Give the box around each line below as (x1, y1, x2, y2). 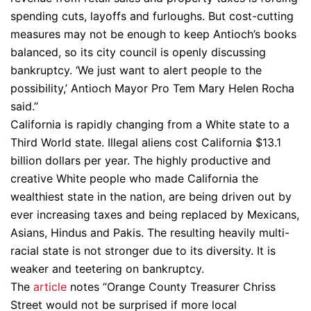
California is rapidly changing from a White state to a (10, 117, 289, 131)
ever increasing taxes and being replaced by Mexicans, (10, 208, 299, 221)
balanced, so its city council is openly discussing (10, 45, 266, 59)
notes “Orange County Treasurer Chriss (67, 280, 276, 294)
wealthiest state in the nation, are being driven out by (10, 190, 292, 203)
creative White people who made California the (10, 171, 258, 185)
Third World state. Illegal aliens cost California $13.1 (10, 135, 281, 149)
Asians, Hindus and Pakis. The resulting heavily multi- (10, 226, 289, 239)
